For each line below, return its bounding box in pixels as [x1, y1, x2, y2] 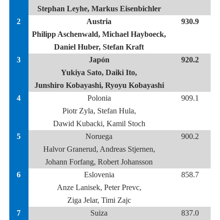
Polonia [87, 94, 111, 102]
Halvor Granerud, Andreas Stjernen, [43, 145, 155, 153]
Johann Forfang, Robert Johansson [45, 158, 153, 166]
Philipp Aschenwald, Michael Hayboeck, [32, 30, 166, 38]
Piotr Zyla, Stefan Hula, [62, 107, 136, 115]
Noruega [85, 132, 113, 140]
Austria [86, 17, 112, 26]
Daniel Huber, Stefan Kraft [54, 43, 144, 51]
